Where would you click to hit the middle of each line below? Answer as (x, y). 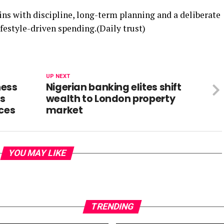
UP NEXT (58, 76)
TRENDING (112, 207)
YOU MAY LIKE (37, 153)
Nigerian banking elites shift (113, 87)
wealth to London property (110, 99)
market (64, 110)
